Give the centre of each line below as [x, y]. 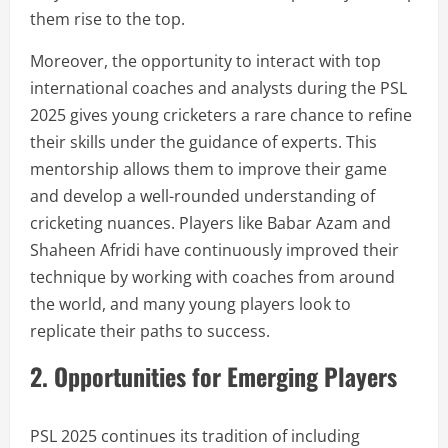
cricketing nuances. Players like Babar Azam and [210, 223]
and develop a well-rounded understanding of [202, 196]
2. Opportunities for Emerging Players [213, 376]
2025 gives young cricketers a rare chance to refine [221, 115]
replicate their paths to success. [150, 331]
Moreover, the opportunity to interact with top [205, 61]
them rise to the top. [107, 19]
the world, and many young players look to [190, 304]
